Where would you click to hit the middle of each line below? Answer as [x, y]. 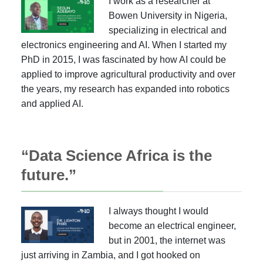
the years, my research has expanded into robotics [125, 89]
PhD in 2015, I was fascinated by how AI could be [124, 60]
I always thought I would [159, 211]
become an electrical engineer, [173, 226]
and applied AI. [52, 104]
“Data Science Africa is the [117, 156]
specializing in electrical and [168, 30]
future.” [49, 175]
